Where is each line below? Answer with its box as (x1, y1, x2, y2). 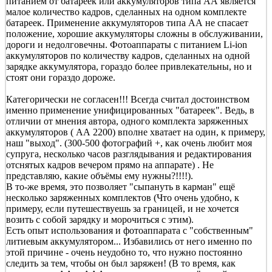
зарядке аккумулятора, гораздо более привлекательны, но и (6, 61, 252, 72)
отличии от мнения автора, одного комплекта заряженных (6, 115, 248, 126)
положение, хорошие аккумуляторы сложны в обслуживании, (6, 28, 263, 39)
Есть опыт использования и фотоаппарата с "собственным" (6, 225, 253, 236)
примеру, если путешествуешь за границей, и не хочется (6, 203, 239, 214)
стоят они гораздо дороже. (6, 72, 115, 83)
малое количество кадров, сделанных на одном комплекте (6, 6, 246, 17)
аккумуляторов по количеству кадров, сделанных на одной (6, 50, 250, 61)
